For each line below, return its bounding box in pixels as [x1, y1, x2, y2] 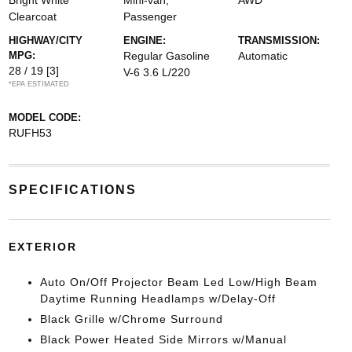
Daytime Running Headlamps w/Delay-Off [39, 292, 276, 305]
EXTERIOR [8, 240, 77, 253]
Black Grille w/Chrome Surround [39, 313, 223, 325]
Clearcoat [8, 10, 57, 23]
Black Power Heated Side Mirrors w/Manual [39, 333, 287, 346]
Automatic [238, 49, 288, 62]
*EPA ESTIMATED [8, 80, 69, 88]
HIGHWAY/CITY [8, 35, 82, 46]
